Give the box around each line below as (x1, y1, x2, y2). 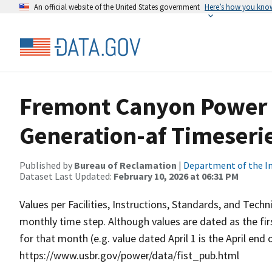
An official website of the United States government (34, 2, 200, 12)
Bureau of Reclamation (74, 159, 177, 171)
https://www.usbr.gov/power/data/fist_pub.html (19, 248, 239, 262)
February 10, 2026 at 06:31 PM (114, 170, 239, 182)
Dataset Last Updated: (19, 170, 114, 182)
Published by (19, 159, 74, 171)
